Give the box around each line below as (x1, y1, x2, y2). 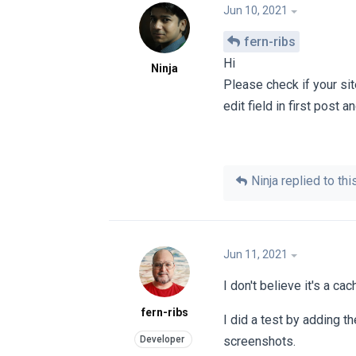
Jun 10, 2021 (223, 3, 288, 17)
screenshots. (223, 334, 296, 350)
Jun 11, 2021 (223, 248, 288, 261)
